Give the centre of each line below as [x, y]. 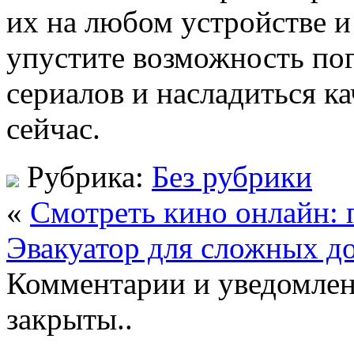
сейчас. [53, 128]
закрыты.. [70, 318]
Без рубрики [232, 176]
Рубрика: [85, 176]
